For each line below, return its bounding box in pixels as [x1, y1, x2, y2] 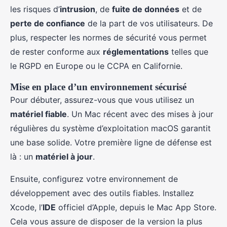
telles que [169, 47, 208, 57]
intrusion [60, 4, 95, 14]
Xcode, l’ [10, 202, 43, 212]
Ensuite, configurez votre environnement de [10, 174, 178, 184]
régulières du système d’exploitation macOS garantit [10, 123, 211, 133]
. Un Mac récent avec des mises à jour [67, 109, 213, 119]
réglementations [103, 47, 169, 57]
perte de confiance [10, 18, 85, 28]
